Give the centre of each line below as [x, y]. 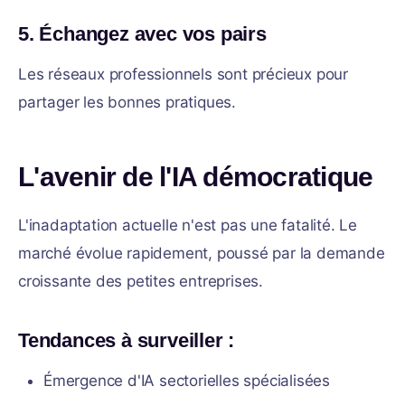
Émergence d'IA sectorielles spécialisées [187, 381]
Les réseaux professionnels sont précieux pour [183, 74]
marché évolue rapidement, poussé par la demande [202, 253]
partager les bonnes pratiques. [127, 102]
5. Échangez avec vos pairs [142, 34]
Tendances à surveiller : [127, 340]
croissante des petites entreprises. [141, 281]
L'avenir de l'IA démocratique [196, 177]
